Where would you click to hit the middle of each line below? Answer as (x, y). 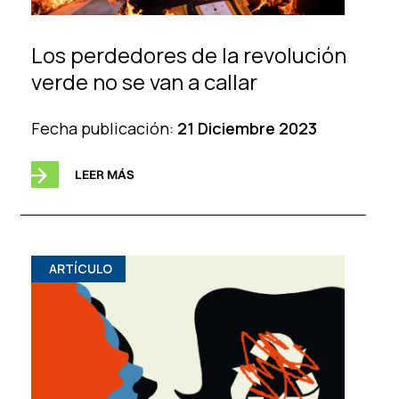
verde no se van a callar (144, 81)
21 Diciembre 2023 (247, 128)
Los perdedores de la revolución (188, 54)
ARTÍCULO (80, 269)
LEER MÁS (104, 174)
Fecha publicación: (104, 128)
